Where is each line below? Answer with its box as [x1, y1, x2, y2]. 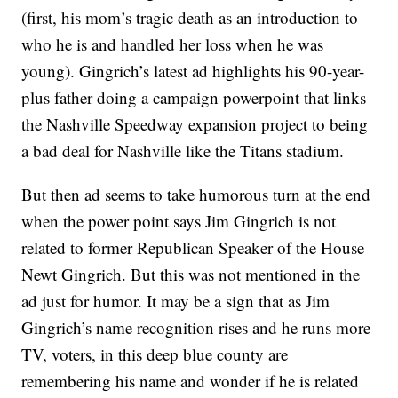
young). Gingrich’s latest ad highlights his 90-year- [21, 60, 365, 83]
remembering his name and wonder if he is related [21, 370, 360, 393]
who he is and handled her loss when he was [21, 33, 324, 56]
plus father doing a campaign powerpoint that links [21, 86, 367, 109]
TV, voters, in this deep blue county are [21, 343, 289, 366]
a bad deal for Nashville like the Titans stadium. [21, 139, 345, 163]
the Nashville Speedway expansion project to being [21, 113, 369, 136]
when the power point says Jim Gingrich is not [21, 210, 337, 233]
